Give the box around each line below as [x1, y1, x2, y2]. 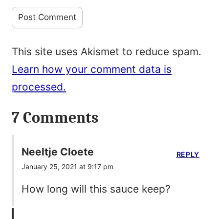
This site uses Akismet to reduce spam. [12, 45, 201, 58]
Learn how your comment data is [12, 63, 172, 75]
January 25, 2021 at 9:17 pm [22, 162, 113, 171]
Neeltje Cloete [22, 146, 94, 158]
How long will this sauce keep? [22, 183, 171, 196]
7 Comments [12, 109, 98, 127]
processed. [12, 80, 66, 93]
